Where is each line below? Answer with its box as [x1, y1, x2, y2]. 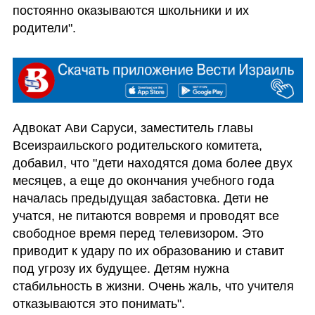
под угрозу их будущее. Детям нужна [12, 261, 229, 276]
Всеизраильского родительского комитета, [12, 138, 262, 153]
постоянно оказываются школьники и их [12, 3, 249, 18]
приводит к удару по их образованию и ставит [12, 243, 284, 258]
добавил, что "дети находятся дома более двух [12, 155, 292, 170]
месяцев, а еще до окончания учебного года [12, 173, 274, 188]
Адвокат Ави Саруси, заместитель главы [12, 120, 253, 135]
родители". [12, 20, 79, 35]
